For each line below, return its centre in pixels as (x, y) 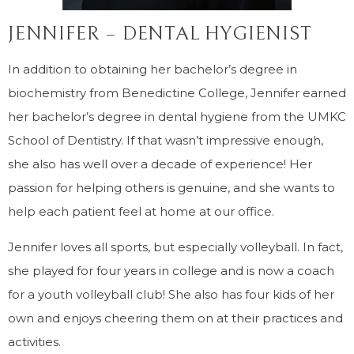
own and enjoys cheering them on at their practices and (175, 318)
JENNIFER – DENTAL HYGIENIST (160, 34)
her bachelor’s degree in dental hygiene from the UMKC (177, 117)
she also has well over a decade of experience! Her (160, 164)
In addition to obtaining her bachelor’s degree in (153, 69)
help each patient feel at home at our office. (141, 211)
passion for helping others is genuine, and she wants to (171, 188)
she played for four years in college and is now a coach (171, 271)
